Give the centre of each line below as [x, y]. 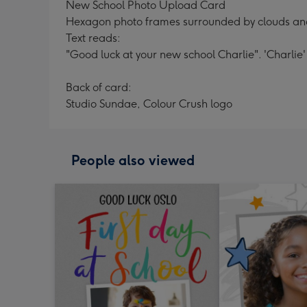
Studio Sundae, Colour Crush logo [149, 104]
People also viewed [133, 160]
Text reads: [93, 38]
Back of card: [99, 87]
